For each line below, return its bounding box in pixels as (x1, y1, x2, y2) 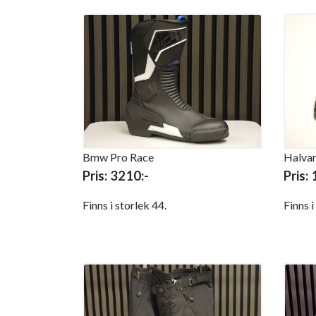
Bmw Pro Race (83, 150, 154, 164)
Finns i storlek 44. (83, 197, 169, 212)
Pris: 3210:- (83, 167, 149, 183)
